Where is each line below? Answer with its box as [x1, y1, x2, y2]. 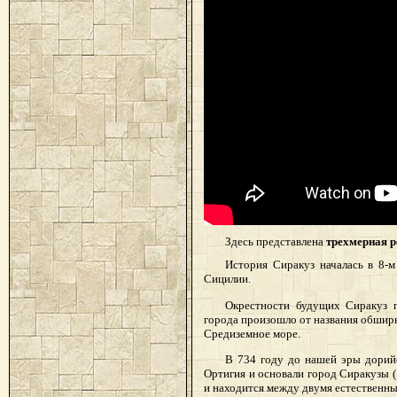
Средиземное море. [204, 326, 300, 340]
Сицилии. [204, 272, 251, 286]
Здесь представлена [225, 234, 326, 248]
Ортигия [204, 366, 245, 380]
